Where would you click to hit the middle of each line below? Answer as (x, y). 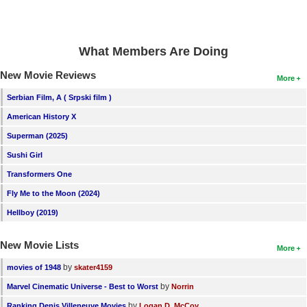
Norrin (183, 286)
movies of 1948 (34, 267)
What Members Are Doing (153, 51)
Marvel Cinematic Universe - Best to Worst (83, 286)
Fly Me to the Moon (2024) (53, 193)
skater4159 (93, 267)
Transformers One (39, 174)
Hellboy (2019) (33, 212)
